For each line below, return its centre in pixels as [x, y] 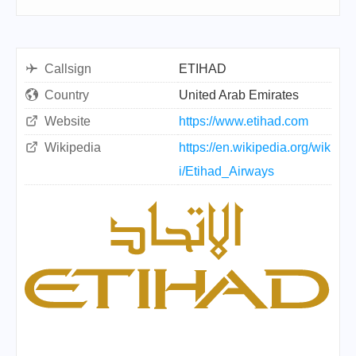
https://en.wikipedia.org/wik [255, 147]
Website [68, 121]
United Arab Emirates [239, 95]
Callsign [68, 69]
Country [67, 95]
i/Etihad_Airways [226, 171]
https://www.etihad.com [244, 121]
